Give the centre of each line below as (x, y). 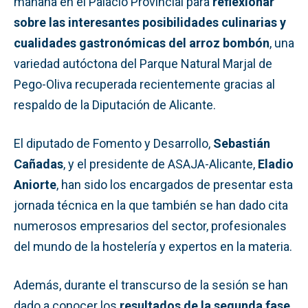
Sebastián (242, 143)
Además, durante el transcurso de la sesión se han (151, 285)
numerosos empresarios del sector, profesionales (150, 225)
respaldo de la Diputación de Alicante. (115, 104)
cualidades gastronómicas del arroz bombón (142, 43)
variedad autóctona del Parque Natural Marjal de (143, 63)
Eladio (276, 164)
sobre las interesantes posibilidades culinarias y (150, 22)
